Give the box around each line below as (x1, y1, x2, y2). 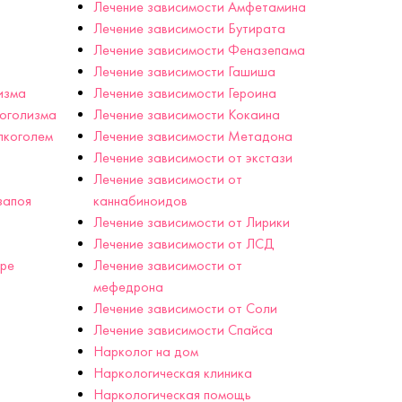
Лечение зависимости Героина (92, 83, 276, 101)
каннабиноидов (92, 191, 188, 209)
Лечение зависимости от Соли (92, 299, 277, 317)
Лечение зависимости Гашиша (92, 62, 275, 80)
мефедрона (92, 277, 163, 295)
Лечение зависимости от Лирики (92, 213, 290, 231)
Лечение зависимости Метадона (92, 127, 293, 144)
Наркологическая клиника (92, 363, 252, 381)
